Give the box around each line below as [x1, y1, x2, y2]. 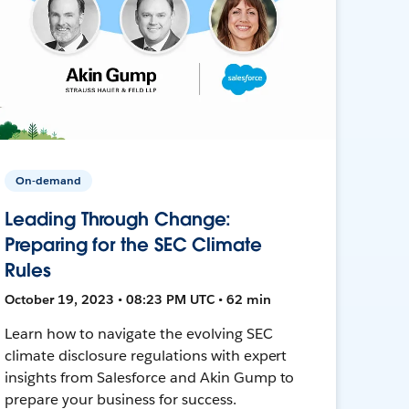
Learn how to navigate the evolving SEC [5, 323, 273, 343]
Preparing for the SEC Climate [5, 232, 262, 257]
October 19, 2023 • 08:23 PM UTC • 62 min [5, 290, 272, 308]
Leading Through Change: [5, 206, 232, 231]
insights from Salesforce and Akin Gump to [5, 367, 295, 387]
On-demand [16, 172, 82, 188]
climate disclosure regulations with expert [5, 345, 288, 365]
